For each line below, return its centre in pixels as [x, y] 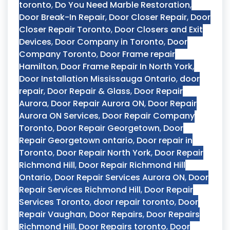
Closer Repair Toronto [65, 30]
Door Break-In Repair [62, 17]
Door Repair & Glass [89, 91]
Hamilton [38, 66]
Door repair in [165, 140]
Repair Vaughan [52, 214]
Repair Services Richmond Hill [80, 190]
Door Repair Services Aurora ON [120, 177]
